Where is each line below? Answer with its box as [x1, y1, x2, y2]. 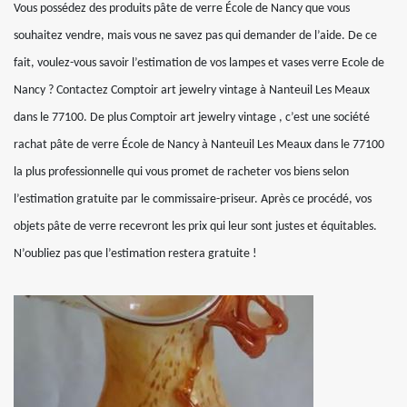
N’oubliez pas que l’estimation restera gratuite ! [14, 247, 257, 261]
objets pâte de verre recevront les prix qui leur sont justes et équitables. [14, 220, 377, 233]
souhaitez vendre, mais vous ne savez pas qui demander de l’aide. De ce [14, 29, 377, 43]
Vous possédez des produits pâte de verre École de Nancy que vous [14, 2, 350, 15]
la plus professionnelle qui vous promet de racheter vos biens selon [14, 165, 349, 179]
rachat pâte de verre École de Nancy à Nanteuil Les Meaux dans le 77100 [14, 138, 384, 152]
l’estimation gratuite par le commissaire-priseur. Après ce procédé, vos [14, 193, 372, 206]
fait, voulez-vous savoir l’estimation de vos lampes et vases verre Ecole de [14, 56, 384, 70]
